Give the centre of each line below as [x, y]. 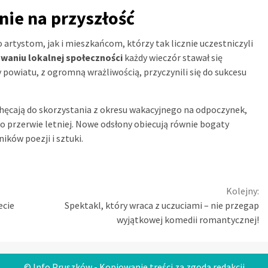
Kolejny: [243, 191]
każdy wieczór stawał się [173, 58]
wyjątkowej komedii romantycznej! [188, 220]
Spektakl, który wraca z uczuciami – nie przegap [162, 205]
